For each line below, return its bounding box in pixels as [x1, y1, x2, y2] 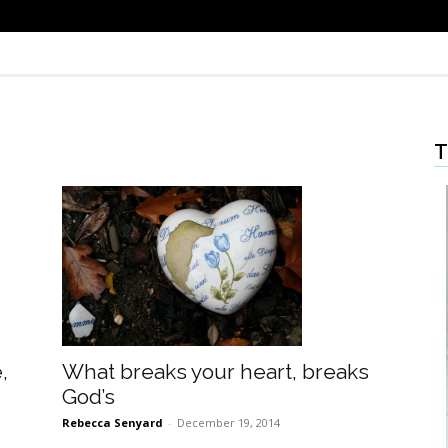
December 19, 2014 [177, 415, 280, 431]
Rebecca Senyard [62, 415, 163, 431]
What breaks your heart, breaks [62, 359, 369, 385]
